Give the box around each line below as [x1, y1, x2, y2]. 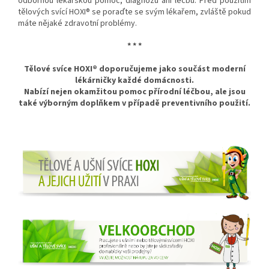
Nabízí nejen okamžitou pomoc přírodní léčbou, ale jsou [23, 86, 246, 98]
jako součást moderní [159, 63, 246, 76]
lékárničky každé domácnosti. [75, 74, 194, 87]
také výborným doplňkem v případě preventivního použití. [19, 97, 250, 110]
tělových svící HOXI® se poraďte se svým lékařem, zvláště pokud [18, 6, 251, 19]
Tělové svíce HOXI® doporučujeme [23, 63, 159, 76]
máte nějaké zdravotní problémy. [18, 17, 137, 30]
